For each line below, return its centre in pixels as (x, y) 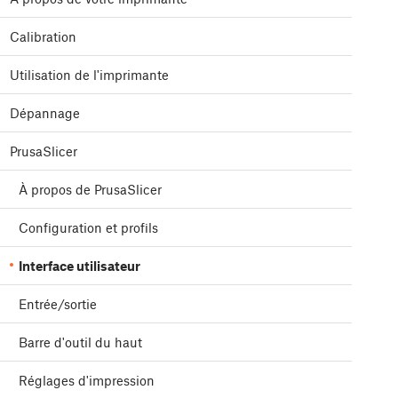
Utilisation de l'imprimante (89, 75)
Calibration (43, 37)
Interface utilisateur (80, 266)
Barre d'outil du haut (80, 342)
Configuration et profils (88, 228)
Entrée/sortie (58, 304)
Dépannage (45, 113)
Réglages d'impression (87, 381)
